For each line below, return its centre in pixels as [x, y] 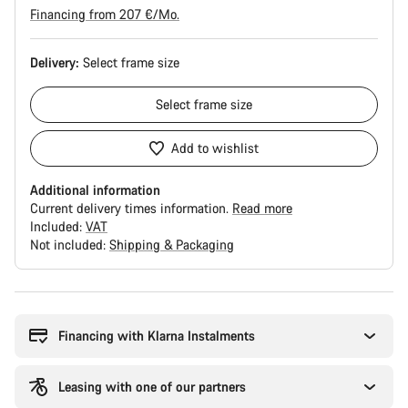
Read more [262, 208]
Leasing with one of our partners [152, 387]
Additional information [95, 190]
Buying [34, 299]
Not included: [70, 245]
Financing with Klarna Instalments [157, 336]
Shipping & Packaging [172, 245]
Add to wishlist [215, 148]
